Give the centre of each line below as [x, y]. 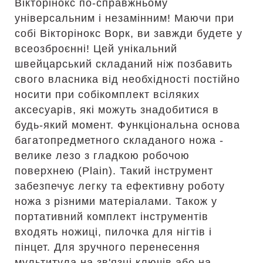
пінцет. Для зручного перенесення [107, 247]
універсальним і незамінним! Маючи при [124, 18]
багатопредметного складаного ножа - [119, 140]
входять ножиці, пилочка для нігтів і [113, 232]
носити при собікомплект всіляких [107, 95]
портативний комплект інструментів [112, 217]
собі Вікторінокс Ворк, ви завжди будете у [129, 33]
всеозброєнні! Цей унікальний [96, 49]
